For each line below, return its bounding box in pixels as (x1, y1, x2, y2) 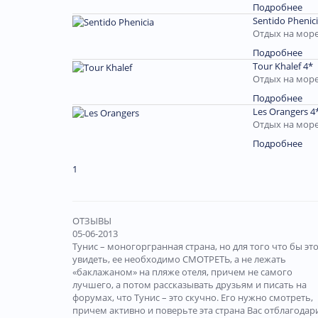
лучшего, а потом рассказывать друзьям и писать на (72, 278, 307, 292)
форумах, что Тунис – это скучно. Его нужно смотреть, (72, 291, 313, 305)
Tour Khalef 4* (253, 60, 313, 73)
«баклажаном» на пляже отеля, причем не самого (72, 265, 292, 279)
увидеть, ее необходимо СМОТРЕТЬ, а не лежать (72, 253, 286, 266)
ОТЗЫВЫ (72, 214, 111, 228)
